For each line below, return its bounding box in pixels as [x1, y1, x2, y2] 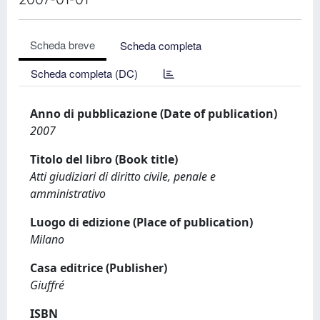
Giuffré [30, 277, 64, 293]
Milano [30, 231, 64, 247]
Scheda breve [30, 37, 95, 52]
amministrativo [30, 186, 106, 201]
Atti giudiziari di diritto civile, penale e [30, 169, 216, 184]
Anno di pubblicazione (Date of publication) [30, 106, 277, 121]
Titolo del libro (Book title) [30, 151, 178, 167]
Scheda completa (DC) [31, 66, 138, 81]
